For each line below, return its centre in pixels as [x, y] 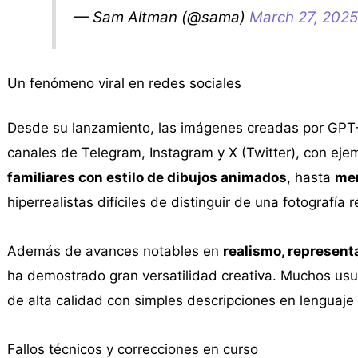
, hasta [310, 178]
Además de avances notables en [115, 251]
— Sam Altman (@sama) [162, 17]
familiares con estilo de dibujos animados [147, 178]
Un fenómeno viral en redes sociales [124, 84]
